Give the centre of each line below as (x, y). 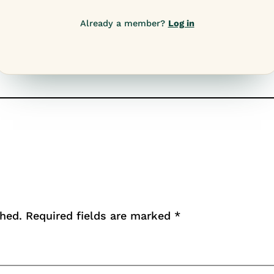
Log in (181, 23)
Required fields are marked (100, 215)
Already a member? (124, 23)
